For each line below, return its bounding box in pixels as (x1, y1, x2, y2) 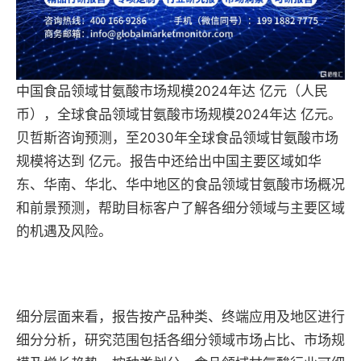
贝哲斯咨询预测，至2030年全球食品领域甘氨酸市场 (16, 130, 338, 147)
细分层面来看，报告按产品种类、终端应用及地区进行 (16, 309, 345, 326)
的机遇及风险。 (16, 223, 112, 240)
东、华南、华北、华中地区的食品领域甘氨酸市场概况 (16, 176, 345, 193)
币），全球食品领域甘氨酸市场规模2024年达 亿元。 (16, 106, 342, 123)
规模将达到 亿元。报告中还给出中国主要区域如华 (16, 153, 322, 170)
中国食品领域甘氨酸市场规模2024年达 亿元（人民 (16, 83, 328, 100)
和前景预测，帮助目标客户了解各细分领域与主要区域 (16, 200, 345, 217)
